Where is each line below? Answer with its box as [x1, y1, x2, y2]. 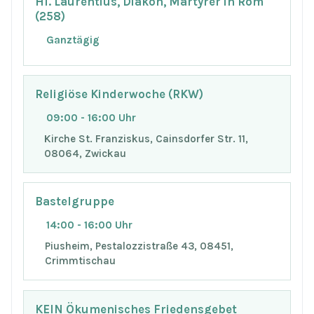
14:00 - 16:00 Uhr [46, 219, 132, 232]
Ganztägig [46, 33, 100, 46]
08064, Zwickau [44, 146, 127, 160]
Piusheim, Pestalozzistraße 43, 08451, [45, 240, 234, 253]
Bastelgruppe [35, 195, 114, 209]
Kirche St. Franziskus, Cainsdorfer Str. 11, [44, 132, 249, 145]
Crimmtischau [45, 254, 116, 268]
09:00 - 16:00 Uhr [46, 111, 136, 125]
